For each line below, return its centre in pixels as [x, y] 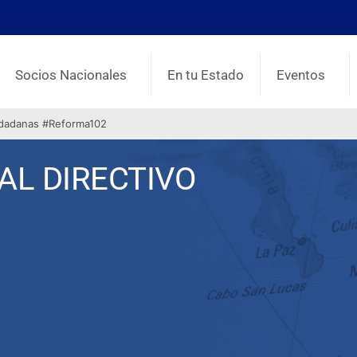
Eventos [301, 75]
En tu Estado [206, 75]
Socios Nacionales [71, 75]
